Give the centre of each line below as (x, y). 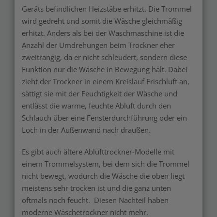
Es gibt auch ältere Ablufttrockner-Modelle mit (98, 151)
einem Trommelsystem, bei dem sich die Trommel (106, 163)
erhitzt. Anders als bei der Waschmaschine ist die (103, 33)
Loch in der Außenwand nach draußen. (87, 130)
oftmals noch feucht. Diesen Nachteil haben (95, 200)
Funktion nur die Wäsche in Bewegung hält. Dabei (105, 69)
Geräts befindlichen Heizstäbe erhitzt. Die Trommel (107, 8)
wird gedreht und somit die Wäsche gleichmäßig (102, 21)
